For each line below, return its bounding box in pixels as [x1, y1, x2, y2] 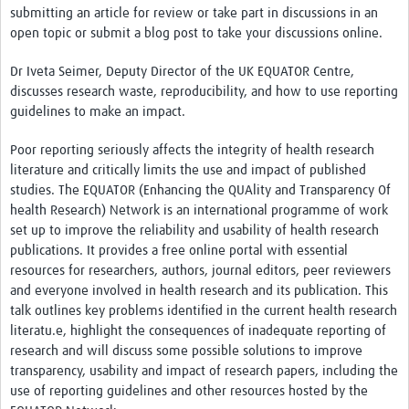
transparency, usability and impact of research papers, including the [10, 364, 398, 379]
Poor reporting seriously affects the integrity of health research [10, 143, 374, 158]
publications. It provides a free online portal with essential [10, 244, 348, 258]
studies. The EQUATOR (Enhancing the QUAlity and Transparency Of [10, 184, 391, 198]
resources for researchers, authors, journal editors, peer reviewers [10, 264, 391, 278]
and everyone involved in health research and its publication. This [10, 284, 388, 299]
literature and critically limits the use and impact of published [10, 163, 366, 178]
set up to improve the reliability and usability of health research [10, 224, 379, 238]
